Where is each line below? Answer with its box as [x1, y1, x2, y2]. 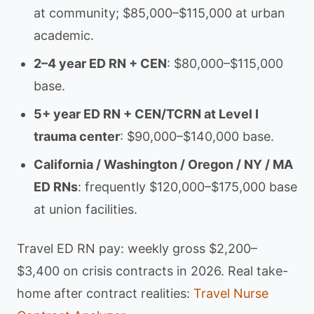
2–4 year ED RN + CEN [34, 56, 167, 71]
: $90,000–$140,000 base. [120, 129, 274, 144]
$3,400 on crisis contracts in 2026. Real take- [17, 264, 288, 278]
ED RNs [34, 179, 78, 194]
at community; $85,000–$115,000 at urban [34, 6, 285, 20]
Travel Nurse [193, 286, 268, 301]
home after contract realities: [17, 286, 193, 301]
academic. [34, 28, 94, 43]
